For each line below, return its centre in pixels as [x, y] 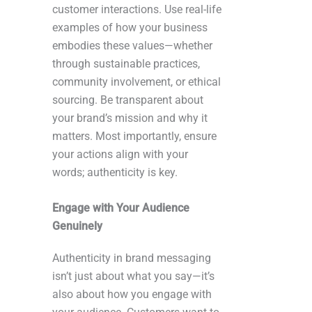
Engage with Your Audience [121, 208]
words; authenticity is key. [115, 173]
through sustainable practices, [126, 64]
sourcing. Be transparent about [128, 100]
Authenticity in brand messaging [132, 258]
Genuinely [77, 226]
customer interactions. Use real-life [137, 10]
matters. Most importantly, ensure [134, 136]
